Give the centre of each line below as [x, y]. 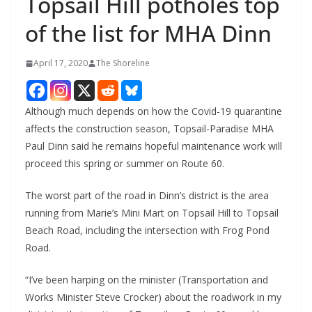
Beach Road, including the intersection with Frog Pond [147, 231]
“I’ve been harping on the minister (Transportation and [147, 280]
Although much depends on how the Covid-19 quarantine [154, 111]
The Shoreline [123, 63]
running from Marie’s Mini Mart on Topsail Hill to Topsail [152, 213]
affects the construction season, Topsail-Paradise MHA [149, 129]
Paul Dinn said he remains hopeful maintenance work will [154, 146]
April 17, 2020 [61, 63]
